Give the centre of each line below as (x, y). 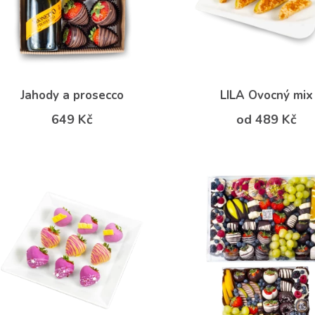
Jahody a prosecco (72, 96)
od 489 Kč (266, 120)
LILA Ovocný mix (266, 96)
